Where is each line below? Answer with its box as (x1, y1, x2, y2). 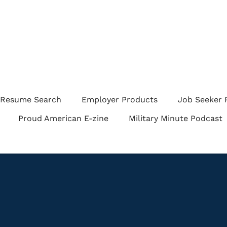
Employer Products (82, 95, 158, 104)
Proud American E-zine (18, 113, 108, 123)
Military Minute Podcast (129, 113, 222, 123)
